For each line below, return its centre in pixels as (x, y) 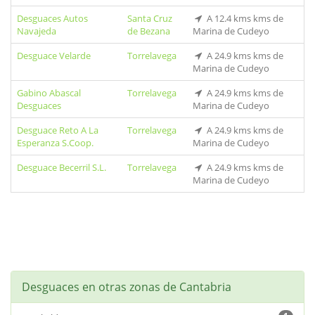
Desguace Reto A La (58, 130)
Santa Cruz (150, 18)
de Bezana (149, 31)
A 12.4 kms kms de (244, 18)
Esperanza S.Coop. (55, 143)
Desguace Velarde (54, 56)
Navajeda (37, 31)
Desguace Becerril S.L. (62, 167)
